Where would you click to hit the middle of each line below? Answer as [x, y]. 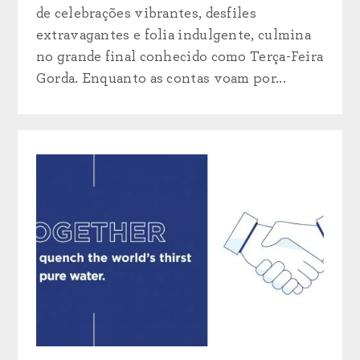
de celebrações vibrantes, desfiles [146, 13]
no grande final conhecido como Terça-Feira [180, 57]
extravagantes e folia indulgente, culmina [174, 35]
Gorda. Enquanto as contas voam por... [161, 78]
